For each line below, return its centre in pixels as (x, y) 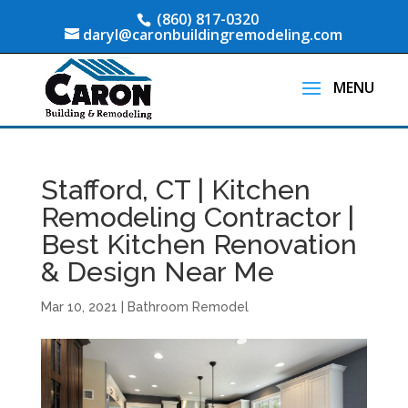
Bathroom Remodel (188, 307)
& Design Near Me (157, 272)
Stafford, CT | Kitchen (175, 190)
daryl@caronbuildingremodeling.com (213, 35)
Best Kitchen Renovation (199, 245)
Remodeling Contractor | (197, 217)
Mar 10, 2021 (79, 307)
